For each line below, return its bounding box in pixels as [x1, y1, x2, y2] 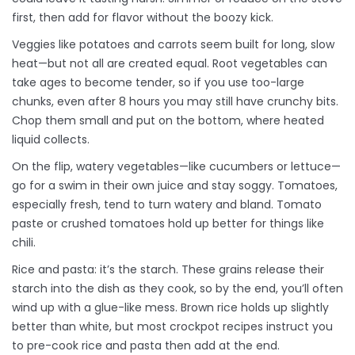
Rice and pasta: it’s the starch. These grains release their [12, 261, 324, 278]
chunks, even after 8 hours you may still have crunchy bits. [12, 94, 338, 110]
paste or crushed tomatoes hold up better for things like [12, 216, 324, 232]
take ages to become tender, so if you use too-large [12, 74, 304, 91]
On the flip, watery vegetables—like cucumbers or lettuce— [12, 158, 341, 175]
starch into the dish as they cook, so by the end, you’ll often [12, 281, 343, 297]
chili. [12, 235, 36, 251]
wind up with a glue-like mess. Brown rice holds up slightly [12, 300, 329, 316]
